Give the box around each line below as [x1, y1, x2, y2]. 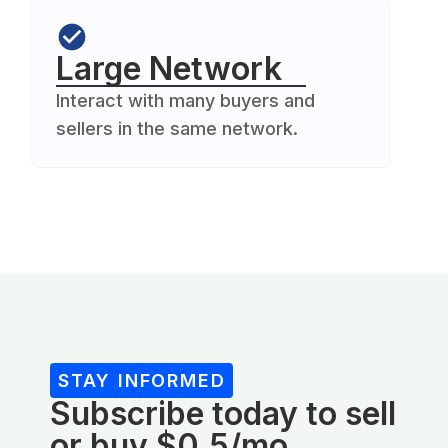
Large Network [56, 48, 282, 88]
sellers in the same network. [56, 117, 298, 139]
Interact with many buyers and [56, 89, 315, 111]
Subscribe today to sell [50, 393, 396, 433]
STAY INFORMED [58, 369, 226, 391]
